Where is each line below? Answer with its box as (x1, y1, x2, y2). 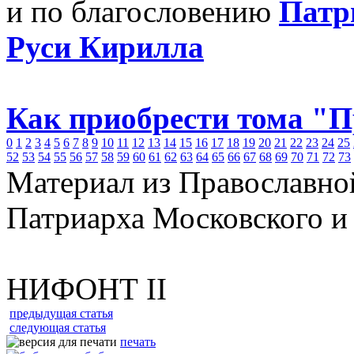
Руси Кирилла (6, 30, 204, 64)
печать (120, 335, 156, 348)
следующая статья (9, 321, 106, 334)
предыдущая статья (9, 307, 113, 320)
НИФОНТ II (6, 272, 167, 306)
